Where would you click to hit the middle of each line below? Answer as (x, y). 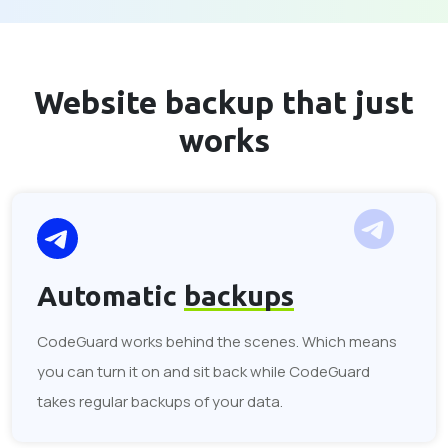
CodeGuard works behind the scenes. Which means (217, 341)
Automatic (110, 295)
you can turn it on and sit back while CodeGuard (203, 371)
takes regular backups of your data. (160, 401)
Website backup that (194, 102)
